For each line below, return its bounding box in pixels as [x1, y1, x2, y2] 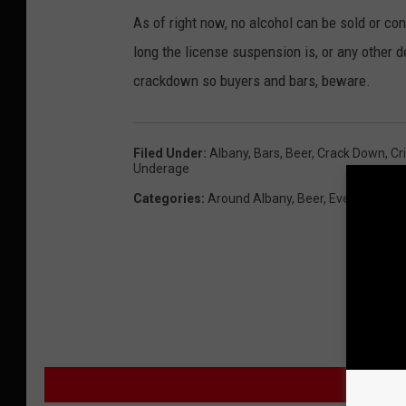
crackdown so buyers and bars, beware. [133, 71, 371, 90]
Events [329, 190, 368, 206]
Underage [133, 160, 189, 176]
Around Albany [208, 190, 292, 206]
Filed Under [133, 145, 203, 160]
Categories [133, 190, 201, 206]
